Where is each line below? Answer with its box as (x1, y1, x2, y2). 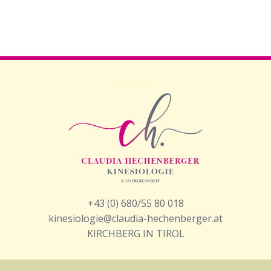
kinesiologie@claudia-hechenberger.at (48, 211, 223, 225)
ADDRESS (114, 79, 157, 92)
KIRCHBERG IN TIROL (87, 226, 184, 240)
